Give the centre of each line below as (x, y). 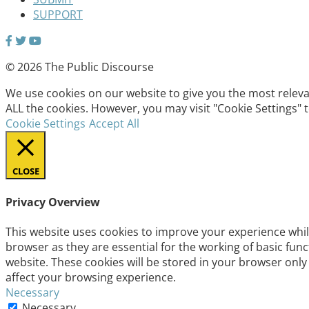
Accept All (114, 124)
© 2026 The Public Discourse (80, 67)
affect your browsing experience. (91, 277)
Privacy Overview (53, 202)
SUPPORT (58, 15)
